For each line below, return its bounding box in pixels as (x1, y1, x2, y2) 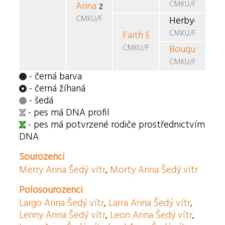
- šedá (27, 93, 54, 108)
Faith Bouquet (123, 28, 181, 43)
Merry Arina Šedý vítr (19, 162, 106, 178)
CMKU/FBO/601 (169, 56, 220, 69)
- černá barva (27, 69, 82, 84)
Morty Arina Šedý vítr (110, 162, 198, 178)
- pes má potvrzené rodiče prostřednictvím (26, 117, 205, 133)
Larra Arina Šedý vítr (108, 195, 191, 211)
